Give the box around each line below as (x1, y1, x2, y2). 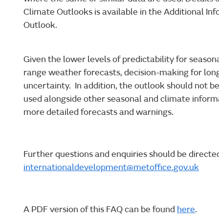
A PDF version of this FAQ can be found (23, 204, 177, 216)
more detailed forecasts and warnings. (23, 107, 174, 118)
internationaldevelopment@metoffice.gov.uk (23, 162, 199, 174)
